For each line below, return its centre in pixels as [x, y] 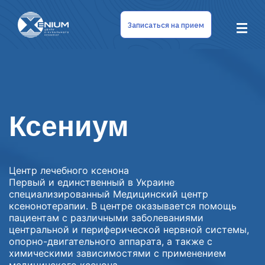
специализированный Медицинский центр [109, 194]
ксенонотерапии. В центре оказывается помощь [123, 206]
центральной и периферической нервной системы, [129, 229]
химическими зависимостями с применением [117, 253]
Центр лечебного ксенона [69, 170]
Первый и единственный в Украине [92, 182]
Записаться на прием [166, 25]
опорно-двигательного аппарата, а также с [111, 241]
